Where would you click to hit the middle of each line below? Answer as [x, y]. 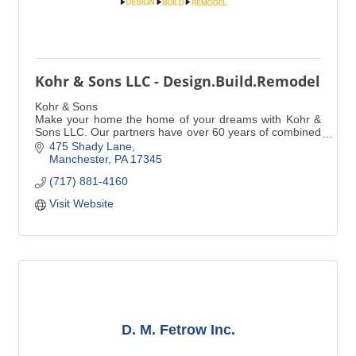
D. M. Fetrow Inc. [178, 330]
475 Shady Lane [90, 147]
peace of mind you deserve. [105, 157]
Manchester [78, 159]
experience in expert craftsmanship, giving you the [178, 145]
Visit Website [81, 204]
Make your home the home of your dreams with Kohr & [178, 119]
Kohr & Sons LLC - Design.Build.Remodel [178, 81]
